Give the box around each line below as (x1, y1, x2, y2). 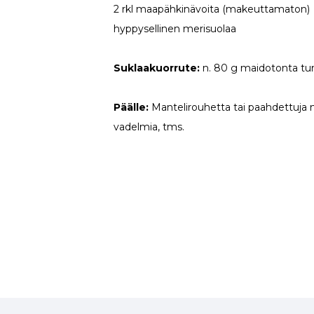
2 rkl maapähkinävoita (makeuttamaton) (114, 2, 310, 15)
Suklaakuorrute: (114, 61, 200, 74)
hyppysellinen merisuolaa (114, 22, 237, 35)
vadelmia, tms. (114, 120, 185, 133)
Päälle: (114, 100, 149, 114)
